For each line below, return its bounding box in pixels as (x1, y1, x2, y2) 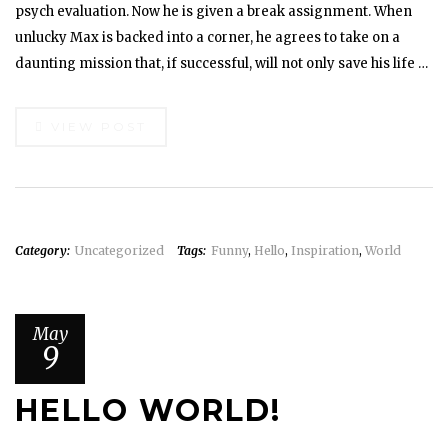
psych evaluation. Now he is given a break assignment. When (15, 3, 412, 20)
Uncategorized (75, 243, 164, 258)
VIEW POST (45, 119, 147, 134)
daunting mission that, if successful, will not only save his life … (15, 55, 428, 72)
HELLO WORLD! (15, 392, 281, 429)
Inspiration (291, 243, 359, 258)
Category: (15, 243, 70, 258)
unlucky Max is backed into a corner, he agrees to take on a (15, 29, 400, 46)
